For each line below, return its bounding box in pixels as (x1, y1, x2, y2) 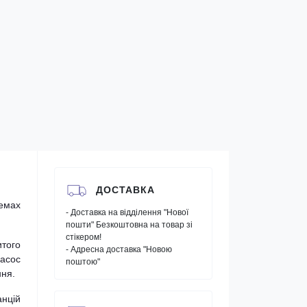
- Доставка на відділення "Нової (66, 208, 188, 217)
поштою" (66, 257, 100, 267)
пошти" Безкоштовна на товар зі (66, 220, 193, 230)
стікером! (66, 232, 101, 242)
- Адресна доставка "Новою (66, 245, 172, 254)
